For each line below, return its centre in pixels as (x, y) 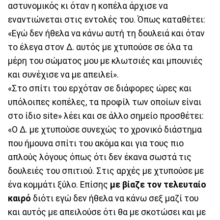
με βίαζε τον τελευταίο (158, 184)
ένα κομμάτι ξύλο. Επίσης (59, 184)
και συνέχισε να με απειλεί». (63, 74)
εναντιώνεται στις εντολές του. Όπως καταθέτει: (107, 19)
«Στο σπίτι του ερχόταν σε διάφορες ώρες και (100, 88)
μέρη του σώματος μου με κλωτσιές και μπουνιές (105, 61)
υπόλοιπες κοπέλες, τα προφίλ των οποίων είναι (105, 102)
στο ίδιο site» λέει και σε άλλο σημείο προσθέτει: (106, 116)
